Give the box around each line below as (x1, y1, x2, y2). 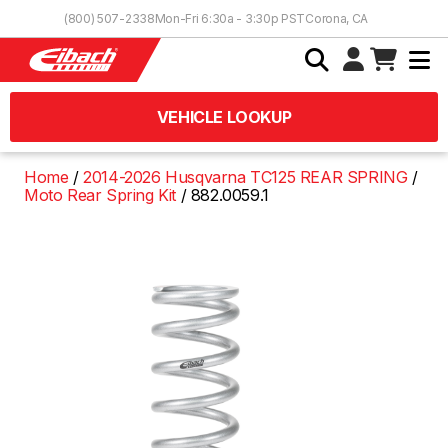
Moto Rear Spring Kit (24, 185, 177, 205)
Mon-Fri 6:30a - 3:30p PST (154, 11, 306, 26)
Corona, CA (305, 11, 369, 26)
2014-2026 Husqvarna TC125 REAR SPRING (83, 167, 408, 187)
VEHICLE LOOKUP (156, 107, 292, 127)
